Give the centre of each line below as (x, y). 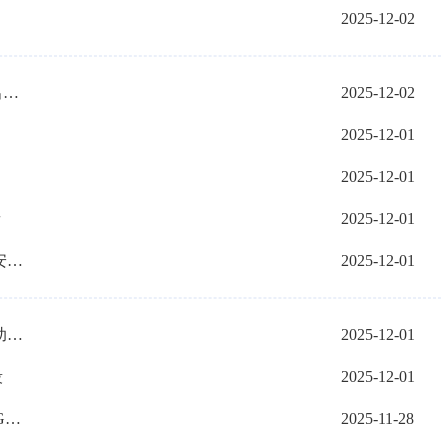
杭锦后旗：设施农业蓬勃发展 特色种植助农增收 (15, 334)
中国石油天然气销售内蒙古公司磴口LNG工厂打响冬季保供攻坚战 (13, 418)
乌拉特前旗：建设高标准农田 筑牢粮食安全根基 (15, 260)
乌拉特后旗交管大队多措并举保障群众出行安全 (11, 92)
